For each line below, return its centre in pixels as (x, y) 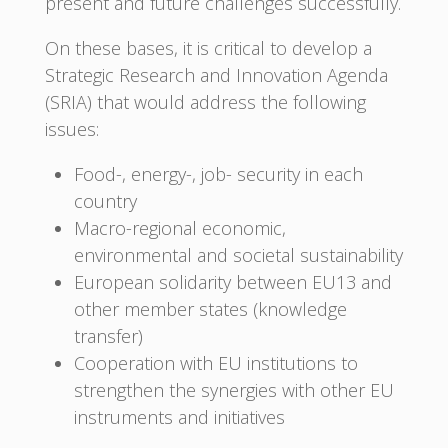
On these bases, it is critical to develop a (208, 48)
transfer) (108, 336)
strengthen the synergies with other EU (233, 390)
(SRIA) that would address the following (205, 102)
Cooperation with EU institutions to (215, 363)
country (105, 201)
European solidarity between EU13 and (232, 282)
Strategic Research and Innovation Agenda (216, 75)
